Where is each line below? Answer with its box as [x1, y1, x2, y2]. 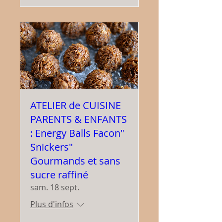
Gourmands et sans [30, 154, 120, 167]
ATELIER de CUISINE [30, 98, 121, 112]
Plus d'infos [30, 198, 73, 210]
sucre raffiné [30, 167, 88, 181]
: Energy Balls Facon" [30, 126, 124, 140]
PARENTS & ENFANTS [30, 112, 127, 126]
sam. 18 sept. [30, 181, 79, 193]
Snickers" [30, 140, 73, 154]
